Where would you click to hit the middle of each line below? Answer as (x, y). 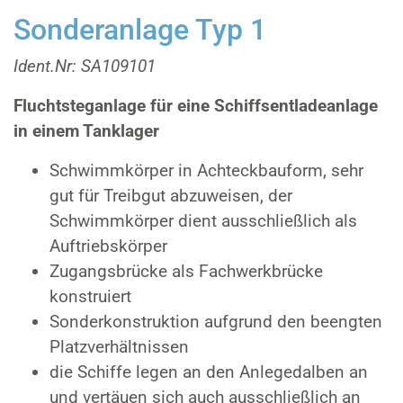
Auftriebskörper (108, 246)
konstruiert (90, 296)
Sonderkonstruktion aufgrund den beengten (216, 322)
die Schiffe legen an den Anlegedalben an (209, 372)
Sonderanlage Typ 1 (140, 30)
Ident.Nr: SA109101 (85, 66)
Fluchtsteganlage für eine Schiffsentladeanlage (196, 106)
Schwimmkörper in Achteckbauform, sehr (206, 170)
